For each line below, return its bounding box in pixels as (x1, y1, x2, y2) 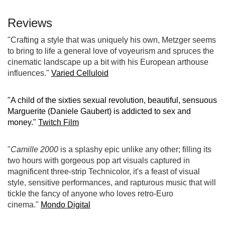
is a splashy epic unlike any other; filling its (58, 145, 211, 154)
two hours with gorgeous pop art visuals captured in (8, 156, 190, 165)
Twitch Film (38, 118, 79, 127)
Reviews (8, 16, 52, 30)
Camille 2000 (11, 145, 58, 154)
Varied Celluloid (51, 68, 108, 77)
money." (8, 118, 38, 127)
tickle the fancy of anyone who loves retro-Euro (8, 189, 173, 198)
